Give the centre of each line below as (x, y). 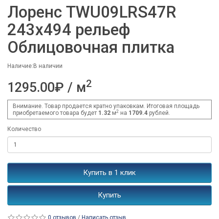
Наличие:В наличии (35, 66)
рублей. (159, 113)
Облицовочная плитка (91, 47)
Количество (24, 129)
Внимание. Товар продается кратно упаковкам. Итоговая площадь (106, 106)
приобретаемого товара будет (55, 113)
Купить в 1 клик (109, 173)
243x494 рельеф (69, 30)
